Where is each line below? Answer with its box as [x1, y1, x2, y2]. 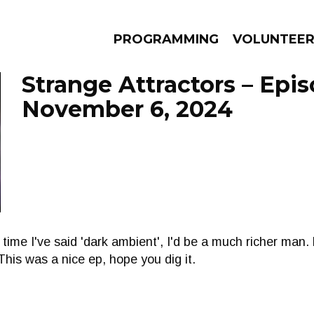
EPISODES [69, 137, 164, 158]
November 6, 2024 [22, 95, 233, 123]
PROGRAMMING [114, 32, 219, 47]
